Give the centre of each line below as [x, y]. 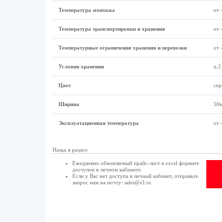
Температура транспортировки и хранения [111, 29]
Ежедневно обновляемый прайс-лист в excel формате [136, 163]
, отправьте [185, 176]
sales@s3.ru [138, 182]
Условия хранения [81, 66]
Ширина [69, 104]
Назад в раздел [70, 150]
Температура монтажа [86, 10]
